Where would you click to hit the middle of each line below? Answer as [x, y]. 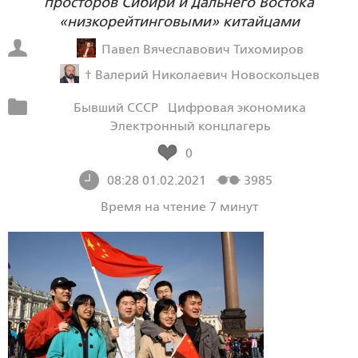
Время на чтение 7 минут [179, 207]
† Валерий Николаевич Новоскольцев [202, 74]
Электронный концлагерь [190, 126]
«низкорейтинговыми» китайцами [179, 22]
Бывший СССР [116, 107]
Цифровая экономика [237, 107]
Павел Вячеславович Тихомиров [202, 49]
